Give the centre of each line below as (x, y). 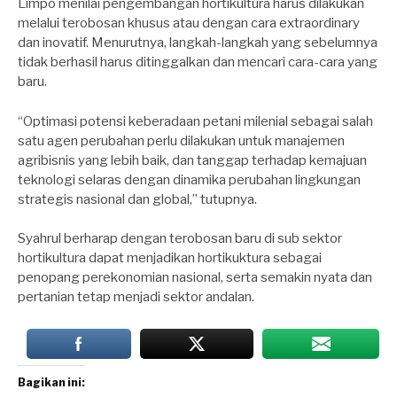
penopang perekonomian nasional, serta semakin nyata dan (195, 278)
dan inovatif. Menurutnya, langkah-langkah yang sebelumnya (198, 43)
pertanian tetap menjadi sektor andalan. (136, 297)
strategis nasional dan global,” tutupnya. (137, 199)
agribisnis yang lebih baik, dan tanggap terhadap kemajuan (192, 160)
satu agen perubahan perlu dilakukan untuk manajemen (181, 140)
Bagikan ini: (51, 382)
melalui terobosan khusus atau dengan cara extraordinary (189, 23)
